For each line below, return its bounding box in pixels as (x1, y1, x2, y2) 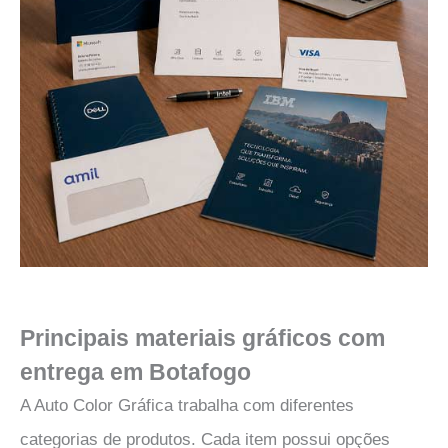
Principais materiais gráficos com (20, 324, 385, 351)
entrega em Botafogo (20, 358, 251, 385)
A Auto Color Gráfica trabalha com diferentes (20, 395, 354, 415)
